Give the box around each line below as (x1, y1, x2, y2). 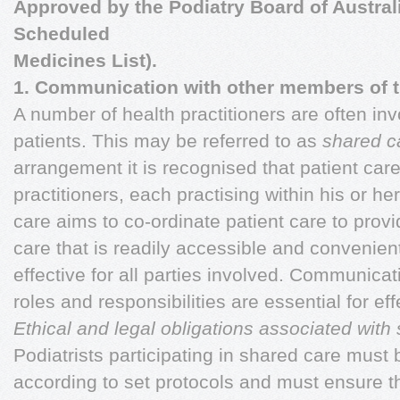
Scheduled (13, 23, 110, 44)
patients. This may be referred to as (13, 130, 322, 151)
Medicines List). (13, 50, 157, 71)
